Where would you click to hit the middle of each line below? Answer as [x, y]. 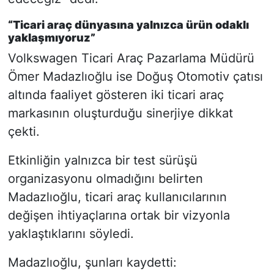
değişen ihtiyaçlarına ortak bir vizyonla [119, 216]
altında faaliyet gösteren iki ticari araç [116, 95]
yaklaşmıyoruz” [51, 37]
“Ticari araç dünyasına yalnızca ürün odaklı [128, 24]
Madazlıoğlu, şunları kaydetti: [92, 263]
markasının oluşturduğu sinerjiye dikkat [120, 113]
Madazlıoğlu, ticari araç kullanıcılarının [117, 197]
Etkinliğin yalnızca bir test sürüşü [102, 161]
